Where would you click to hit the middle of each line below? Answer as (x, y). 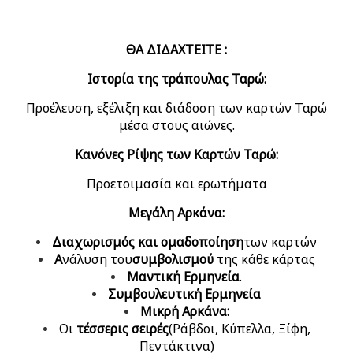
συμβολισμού (173, 259)
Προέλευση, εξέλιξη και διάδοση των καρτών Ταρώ (176, 108)
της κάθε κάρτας (264, 259)
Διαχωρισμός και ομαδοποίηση (148, 242)
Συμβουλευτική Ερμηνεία (184, 294)
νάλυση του (97, 259)
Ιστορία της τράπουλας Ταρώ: (176, 78)
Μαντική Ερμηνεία (183, 276)
